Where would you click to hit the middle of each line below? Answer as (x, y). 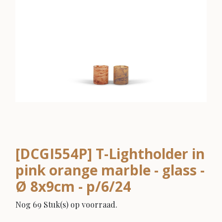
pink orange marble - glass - (110, 170)
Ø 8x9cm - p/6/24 (73, 186)
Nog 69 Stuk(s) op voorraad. (66, 204)
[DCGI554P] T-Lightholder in (110, 153)
